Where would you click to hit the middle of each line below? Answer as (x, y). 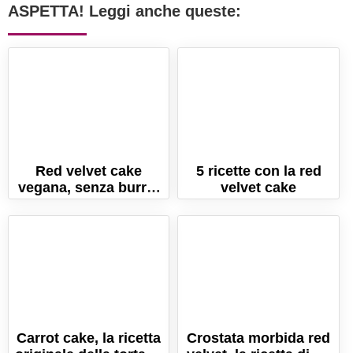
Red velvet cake (89, 171)
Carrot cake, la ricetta (89, 338)
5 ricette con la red (258, 171)
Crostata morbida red (259, 338)
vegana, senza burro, (89, 187)
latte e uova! (89, 204)
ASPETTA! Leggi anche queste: (124, 11)
